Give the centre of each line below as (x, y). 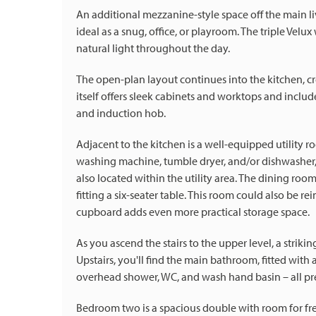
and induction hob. (121, 113)
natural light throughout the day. (153, 48)
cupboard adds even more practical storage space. (193, 212)
